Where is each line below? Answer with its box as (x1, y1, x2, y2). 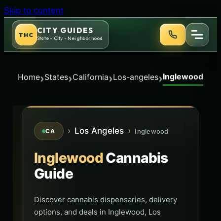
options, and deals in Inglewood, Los (34, 207, 161, 217)
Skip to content (4, 5, 64, 15)
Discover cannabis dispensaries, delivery (34, 195, 177, 205)
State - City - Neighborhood (37, 35, 103, 41)
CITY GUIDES (37, 26, 94, 35)
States (44, 72, 68, 82)
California (73, 72, 109, 82)
